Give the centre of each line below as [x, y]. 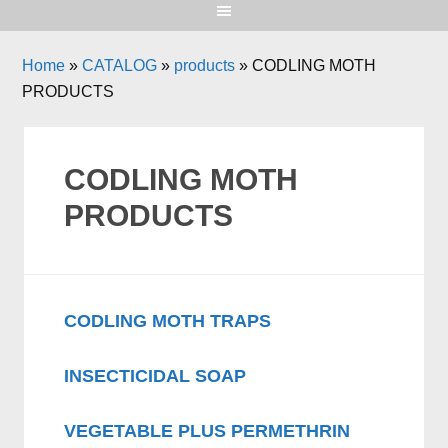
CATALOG [120, 65]
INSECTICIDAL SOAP [155, 376]
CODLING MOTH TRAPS [168, 321]
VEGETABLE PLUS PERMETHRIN [207, 431]
